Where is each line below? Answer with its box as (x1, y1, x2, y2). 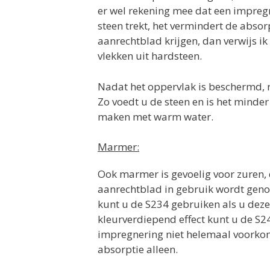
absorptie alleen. (98, 242, 178, 257)
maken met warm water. (98, 109, 213, 124)
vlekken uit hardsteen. (98, 49, 202, 63)
